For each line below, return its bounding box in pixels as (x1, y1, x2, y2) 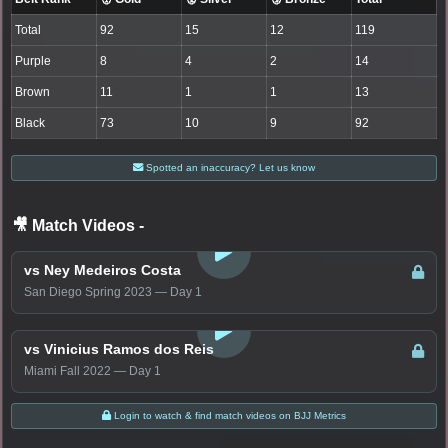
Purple (15, 53, 52, 68)
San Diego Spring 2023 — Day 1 (24, 284, 202, 299)
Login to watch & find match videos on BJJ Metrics (111, 409, 346, 421)
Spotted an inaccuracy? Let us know (143, 161, 315, 173)
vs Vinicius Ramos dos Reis (24, 340, 214, 357)
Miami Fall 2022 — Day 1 (24, 363, 161, 378)
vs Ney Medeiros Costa (24, 261, 181, 278)
